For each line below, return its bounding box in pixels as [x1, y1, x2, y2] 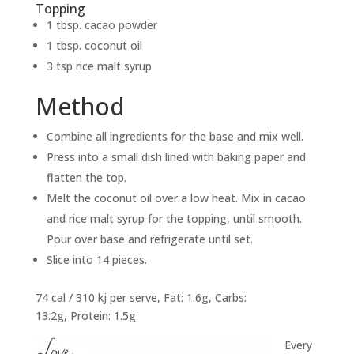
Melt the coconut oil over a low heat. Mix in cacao [46, 190, 306, 205]
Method [35, 89, 125, 122]
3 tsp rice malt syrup [46, 58, 152, 73]
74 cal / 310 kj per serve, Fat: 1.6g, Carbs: [35, 289, 247, 305]
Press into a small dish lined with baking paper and [46, 149, 306, 164]
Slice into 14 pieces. [46, 251, 147, 267]
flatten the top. [46, 169, 126, 185]
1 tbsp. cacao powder [46, 17, 157, 32]
